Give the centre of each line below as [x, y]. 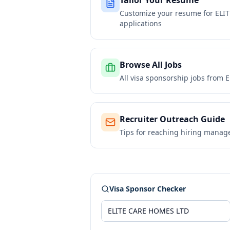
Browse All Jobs [151, 65]
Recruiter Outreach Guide [172, 119]
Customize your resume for [167, 13]
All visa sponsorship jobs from [172, 78]
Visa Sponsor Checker [148, 189]
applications [141, 23]
